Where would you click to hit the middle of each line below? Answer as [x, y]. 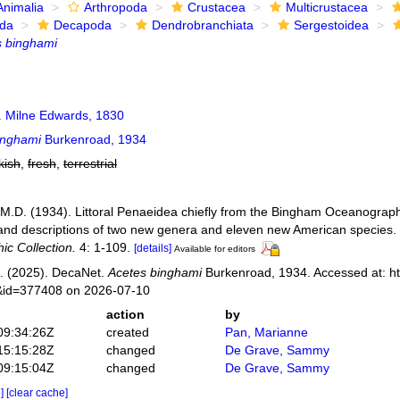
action [125, 314]
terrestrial [90, 163]
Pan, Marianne [267, 332]
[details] [152, 248]
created [127, 332]
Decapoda [82, 25]
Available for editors [214, 249]
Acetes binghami [154, 272]
